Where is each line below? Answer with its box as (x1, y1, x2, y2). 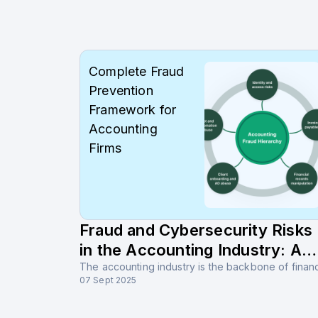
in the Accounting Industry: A (79, 240, 302, 259)
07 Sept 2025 (79, 274, 137, 285)
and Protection (79, 280, 192, 299)
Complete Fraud (89, 63, 185, 79)
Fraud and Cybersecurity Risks (79, 220, 312, 239)
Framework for (89, 102, 177, 117)
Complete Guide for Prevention (79, 260, 315, 279)
